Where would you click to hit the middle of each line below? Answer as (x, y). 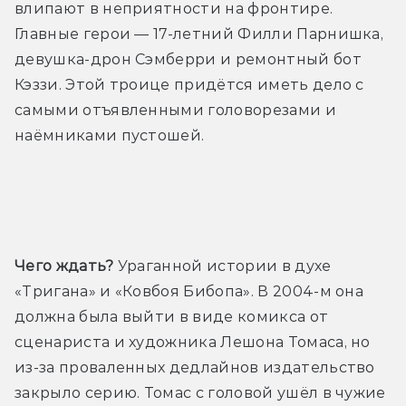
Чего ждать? (64, 266)
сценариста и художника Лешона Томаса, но (193, 343)
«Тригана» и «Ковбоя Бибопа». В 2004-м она (189, 292)
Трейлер (203, 201)
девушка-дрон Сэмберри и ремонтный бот (188, 60)
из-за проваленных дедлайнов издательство (195, 368)
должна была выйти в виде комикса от (172, 317)
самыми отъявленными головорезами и (175, 111)
